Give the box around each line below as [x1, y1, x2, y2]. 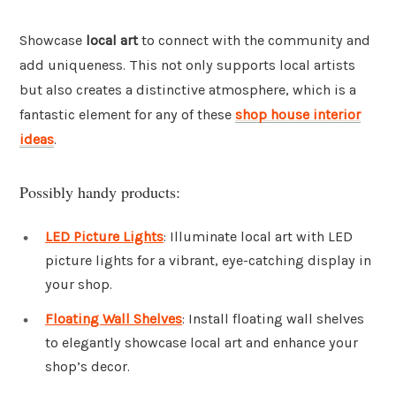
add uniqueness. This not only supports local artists [19, 57, 355, 74]
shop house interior [235, 106, 361, 124]
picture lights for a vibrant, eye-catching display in [45, 251, 371, 269]
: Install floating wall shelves [182, 310, 364, 328]
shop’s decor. [45, 358, 130, 376]
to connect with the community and [138, 32, 370, 49]
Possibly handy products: [19, 180, 180, 202]
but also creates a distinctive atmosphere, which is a [19, 81, 356, 99]
